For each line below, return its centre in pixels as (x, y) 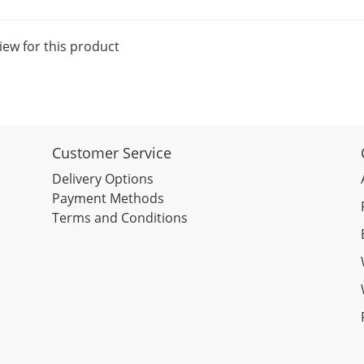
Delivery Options (103, 179)
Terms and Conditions (120, 218)
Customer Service (112, 153)
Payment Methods (108, 198)
